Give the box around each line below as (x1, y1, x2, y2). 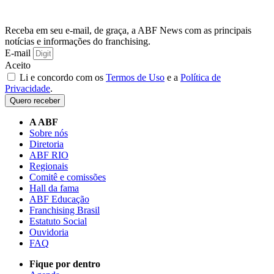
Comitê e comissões (29, 171, 106, 182)
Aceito (5, 59, 31, 70)
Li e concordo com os (20, 72, 106, 83)
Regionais (29, 160, 68, 171)
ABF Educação (29, 193, 89, 204)
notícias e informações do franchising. (5, 35, 150, 46)
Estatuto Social (29, 215, 87, 226)
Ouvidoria (29, 226, 68, 237)
